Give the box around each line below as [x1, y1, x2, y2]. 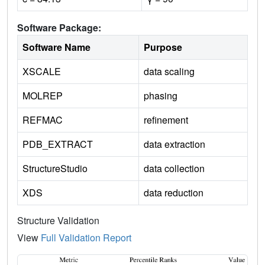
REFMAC [22, 112, 63, 127]
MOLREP [22, 88, 63, 102]
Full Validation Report [41, 230, 131, 244]
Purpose [144, 40, 182, 54]
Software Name [22, 40, 91, 54]
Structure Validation [17, 213, 99, 227]
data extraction [144, 137, 205, 151]
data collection [144, 161, 205, 175]
